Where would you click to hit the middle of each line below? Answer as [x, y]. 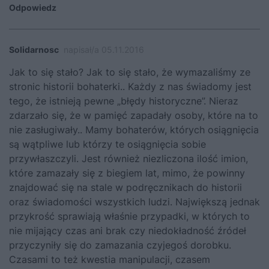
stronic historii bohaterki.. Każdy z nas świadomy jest [130, 87]
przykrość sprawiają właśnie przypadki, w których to [129, 216]
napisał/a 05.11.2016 [104, 50]
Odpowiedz [33, 8]
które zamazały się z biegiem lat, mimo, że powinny [127, 173]
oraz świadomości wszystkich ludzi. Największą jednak [134, 202]
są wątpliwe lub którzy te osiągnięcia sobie [107, 144]
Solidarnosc [34, 50]
